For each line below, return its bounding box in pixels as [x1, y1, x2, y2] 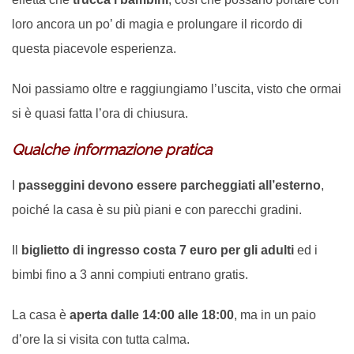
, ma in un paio [234, 308, 316, 322]
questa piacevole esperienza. [12, 42, 176, 56]
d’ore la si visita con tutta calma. [12, 333, 190, 347]
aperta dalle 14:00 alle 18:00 [70, 308, 234, 322]
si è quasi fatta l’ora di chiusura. [12, 107, 188, 121]
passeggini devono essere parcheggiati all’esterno [18, 179, 321, 193]
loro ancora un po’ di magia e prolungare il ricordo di [12, 17, 303, 32]
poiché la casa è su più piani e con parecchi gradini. [12, 203, 302, 217]
